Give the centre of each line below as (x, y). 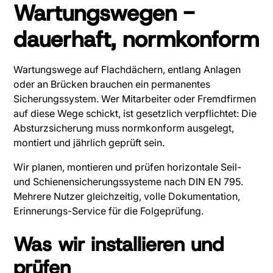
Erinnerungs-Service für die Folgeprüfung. (109, 211)
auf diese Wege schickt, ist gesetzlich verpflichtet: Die (135, 114)
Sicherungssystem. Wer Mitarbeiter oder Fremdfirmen (135, 99)
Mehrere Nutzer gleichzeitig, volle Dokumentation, (127, 197)
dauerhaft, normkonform (136, 39)
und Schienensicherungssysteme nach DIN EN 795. (129, 182)
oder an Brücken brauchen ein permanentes (112, 84)
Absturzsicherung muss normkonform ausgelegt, (124, 128)
